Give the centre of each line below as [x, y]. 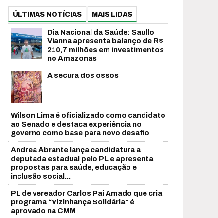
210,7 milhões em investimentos [106, 50]
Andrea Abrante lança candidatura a [76, 150]
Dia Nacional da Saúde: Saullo [101, 32]
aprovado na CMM [43, 211]
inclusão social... [41, 176]
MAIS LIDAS [112, 15]
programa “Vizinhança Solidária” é [73, 202]
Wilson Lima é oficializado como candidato [88, 116]
